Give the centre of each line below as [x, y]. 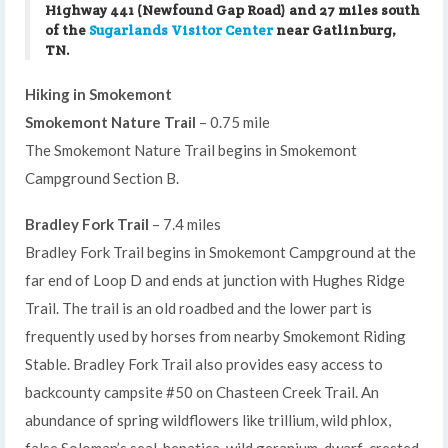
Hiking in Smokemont [98, 93]
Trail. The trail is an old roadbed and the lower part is [198, 307]
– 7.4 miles [185, 223]
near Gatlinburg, [334, 29]
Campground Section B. [102, 177]
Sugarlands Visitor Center [181, 29]
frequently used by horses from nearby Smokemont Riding [215, 335]
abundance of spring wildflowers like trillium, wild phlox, [208, 419]
